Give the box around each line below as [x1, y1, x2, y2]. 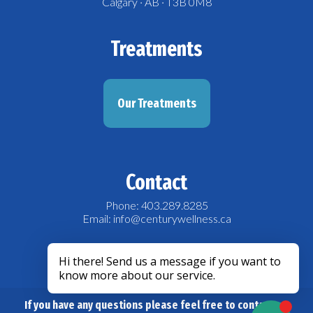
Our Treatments [117, 96, 196, 112]
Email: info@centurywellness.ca [82, 212, 231, 226]
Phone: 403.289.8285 [105, 198, 208, 212]
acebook [135, 257, 190, 275]
